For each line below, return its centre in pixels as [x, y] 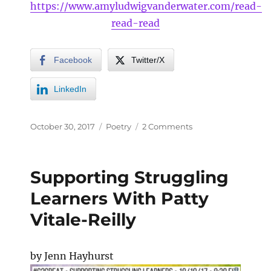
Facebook [73, 60]
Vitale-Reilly [83, 219]
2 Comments [167, 126]
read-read [135, 23]
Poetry [119, 126]
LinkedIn [70, 89]
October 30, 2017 [63, 126]
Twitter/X [148, 60]
